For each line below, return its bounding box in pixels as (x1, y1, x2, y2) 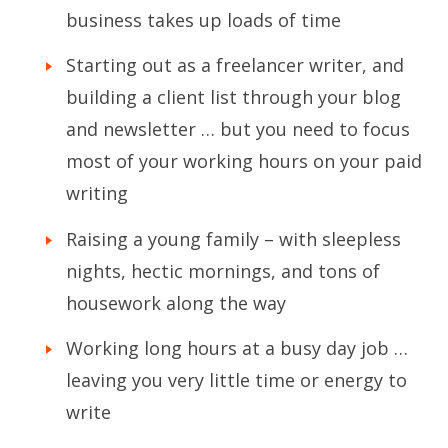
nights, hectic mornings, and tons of (66, 258, 380, 283)
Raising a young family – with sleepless (66, 226, 401, 251)
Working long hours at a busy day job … (66, 335, 408, 360)
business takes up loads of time (66, 7, 341, 32)
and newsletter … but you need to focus (66, 117, 410, 142)
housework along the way (66, 290, 286, 315)
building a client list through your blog (66, 85, 401, 110)
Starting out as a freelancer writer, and (66, 53, 404, 78)
